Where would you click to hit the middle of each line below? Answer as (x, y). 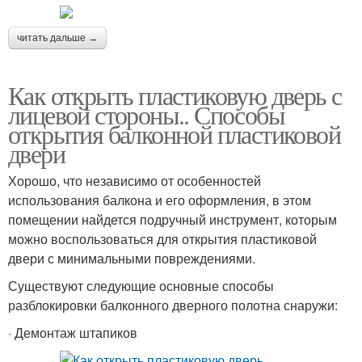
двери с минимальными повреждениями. (132, 258)
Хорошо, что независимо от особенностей (135, 181)
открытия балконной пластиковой (174, 134)
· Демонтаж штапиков (73, 333)
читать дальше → (57, 38)
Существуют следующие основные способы (141, 286)
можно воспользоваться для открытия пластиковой (162, 239)
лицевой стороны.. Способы (146, 114)
